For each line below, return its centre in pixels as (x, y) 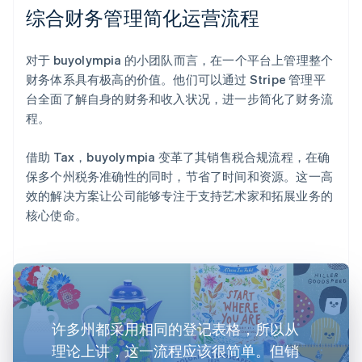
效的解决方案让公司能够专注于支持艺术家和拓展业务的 (180, 195)
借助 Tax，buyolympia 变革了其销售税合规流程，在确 (178, 156)
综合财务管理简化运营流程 (143, 17)
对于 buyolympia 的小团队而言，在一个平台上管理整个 (180, 59)
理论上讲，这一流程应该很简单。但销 (175, 350)
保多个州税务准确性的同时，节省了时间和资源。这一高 (180, 176)
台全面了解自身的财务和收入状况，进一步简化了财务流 (180, 98)
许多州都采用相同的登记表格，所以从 (175, 328)
